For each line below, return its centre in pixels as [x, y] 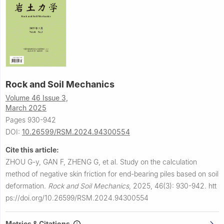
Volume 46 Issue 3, [37, 98]
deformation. [27, 186]
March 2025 [26, 108]
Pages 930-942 [31, 120]
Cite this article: [32, 150]
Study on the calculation [158, 162]
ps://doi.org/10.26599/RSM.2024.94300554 [77, 198]
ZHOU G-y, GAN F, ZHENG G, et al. [63, 162]
